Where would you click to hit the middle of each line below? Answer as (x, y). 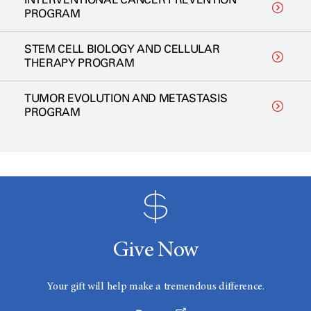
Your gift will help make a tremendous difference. (155, 286)
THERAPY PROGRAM (79, 62)
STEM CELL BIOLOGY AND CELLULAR (122, 49)
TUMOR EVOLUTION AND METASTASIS (126, 98)
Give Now (155, 251)
